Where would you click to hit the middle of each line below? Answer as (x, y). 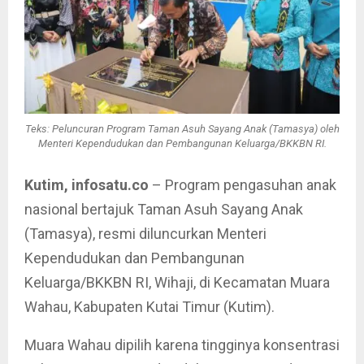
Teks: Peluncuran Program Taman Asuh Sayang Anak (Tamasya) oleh (182, 128)
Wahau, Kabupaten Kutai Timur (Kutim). (149, 306)
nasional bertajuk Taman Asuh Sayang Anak (164, 209)
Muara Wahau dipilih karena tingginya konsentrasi (182, 344)
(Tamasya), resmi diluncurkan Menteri (145, 233)
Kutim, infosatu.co (87, 184)
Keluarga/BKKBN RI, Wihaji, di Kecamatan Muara (177, 282)
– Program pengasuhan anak (243, 184)
